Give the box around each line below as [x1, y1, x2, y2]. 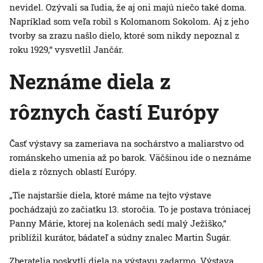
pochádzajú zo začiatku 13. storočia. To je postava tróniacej [9, 203, 251, 215]
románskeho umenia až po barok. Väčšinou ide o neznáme [9, 151, 251, 164]
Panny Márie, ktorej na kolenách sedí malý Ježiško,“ [9, 217, 226, 230]
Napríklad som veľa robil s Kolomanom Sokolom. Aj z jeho [9, 15, 249, 28]
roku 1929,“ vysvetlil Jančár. [9, 43, 124, 56]
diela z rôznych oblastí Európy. [9, 166, 137, 178]
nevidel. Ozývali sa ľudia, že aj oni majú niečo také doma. [9, 1, 247, 14]
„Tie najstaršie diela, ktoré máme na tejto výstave [9, 189, 211, 201]
